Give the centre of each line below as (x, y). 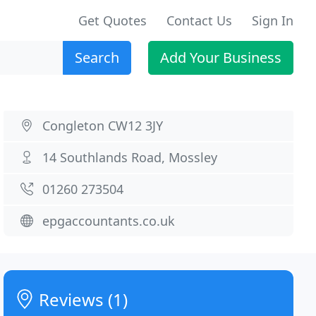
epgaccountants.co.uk (109, 221)
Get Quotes (113, 20)
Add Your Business (221, 57)
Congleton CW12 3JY (103, 126)
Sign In (273, 20)
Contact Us (199, 20)
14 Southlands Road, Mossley (130, 157)
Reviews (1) (81, 299)
